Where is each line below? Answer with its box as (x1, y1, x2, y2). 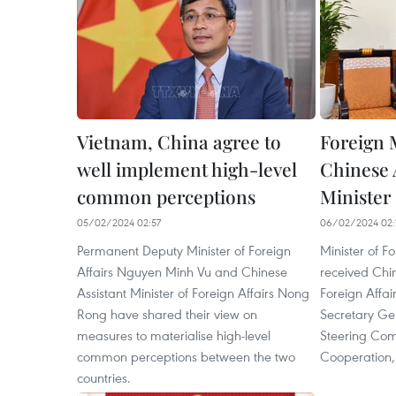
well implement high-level (77, 156, 297, 182)
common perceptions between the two (77, 347, 295, 366)
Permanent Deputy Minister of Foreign (77, 241, 291, 260)
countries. (77, 369, 131, 387)
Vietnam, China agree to (77, 129, 281, 155)
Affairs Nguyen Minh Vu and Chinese (77, 263, 287, 281)
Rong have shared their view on (77, 305, 257, 324)
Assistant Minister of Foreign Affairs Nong (77, 284, 309, 302)
